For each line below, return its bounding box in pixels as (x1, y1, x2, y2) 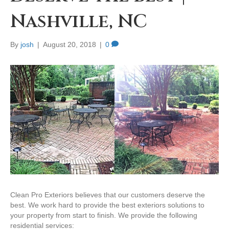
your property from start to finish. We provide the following (10, 211, 197, 219)
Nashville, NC (10, 9, 147, 34)
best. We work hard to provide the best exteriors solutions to (10, 200, 204, 209)
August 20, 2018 (43, 40, 96, 49)
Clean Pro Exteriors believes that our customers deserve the (10, 190, 205, 199)
